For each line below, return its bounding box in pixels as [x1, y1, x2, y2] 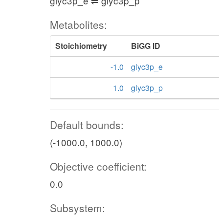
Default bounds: [50, 117, 124, 132]
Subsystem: [50, 200, 105, 215]
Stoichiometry [55, 40, 107, 51]
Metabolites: [50, 17, 107, 32]
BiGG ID [131, 40, 160, 51]
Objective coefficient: [50, 159, 147, 174]
